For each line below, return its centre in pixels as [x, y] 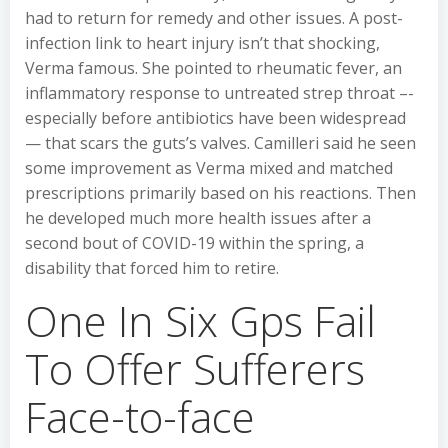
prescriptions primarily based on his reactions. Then [220, 193]
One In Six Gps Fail [200, 320]
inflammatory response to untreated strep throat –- [219, 93]
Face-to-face [140, 416]
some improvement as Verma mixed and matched [209, 168]
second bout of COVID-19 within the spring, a [194, 243]
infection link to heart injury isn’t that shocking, [202, 43]
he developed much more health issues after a [198, 218]
